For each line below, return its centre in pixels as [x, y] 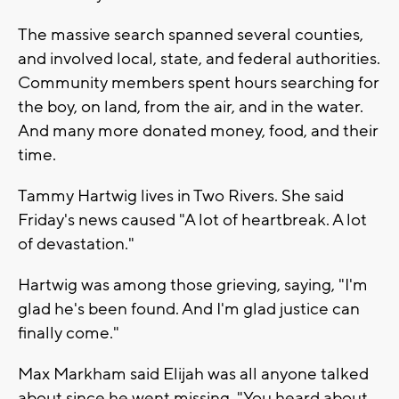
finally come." [69, 334]
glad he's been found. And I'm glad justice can [189, 309]
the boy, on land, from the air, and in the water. [191, 107]
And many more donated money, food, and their [198, 131]
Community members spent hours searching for [199, 83]
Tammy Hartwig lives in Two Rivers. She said [181, 196]
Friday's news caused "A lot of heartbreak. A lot [192, 220]
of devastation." [76, 244]
